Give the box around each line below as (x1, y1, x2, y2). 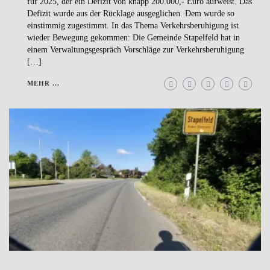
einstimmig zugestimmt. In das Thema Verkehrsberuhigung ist (27, 21, 239, 31)
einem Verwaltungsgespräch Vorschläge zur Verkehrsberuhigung (27, 45, 244, 55)
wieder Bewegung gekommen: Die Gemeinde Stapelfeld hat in (27, 33, 240, 43)
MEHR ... (27, 80, 60, 87)
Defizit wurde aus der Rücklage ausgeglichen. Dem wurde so (27, 9, 234, 19)
